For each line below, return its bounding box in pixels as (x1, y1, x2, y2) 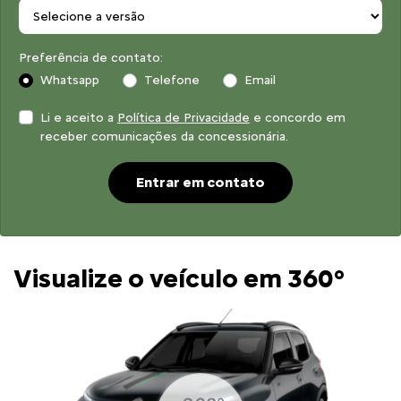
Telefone (144, 73, 200, 89)
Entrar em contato (136, 174, 265, 192)
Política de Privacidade (117, 110, 250, 126)
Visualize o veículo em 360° (13, 263, 345, 294)
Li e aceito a (40, 110, 117, 126)
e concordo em (250, 110, 346, 126)
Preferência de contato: (19, 50, 163, 66)
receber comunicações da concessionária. (40, 129, 288, 145)
